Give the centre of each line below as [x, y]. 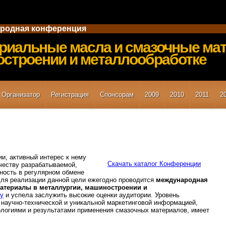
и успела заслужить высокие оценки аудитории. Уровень [92, 195]
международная [182, 180]
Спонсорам [117, 95]
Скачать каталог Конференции [154, 163]
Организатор [20, 95]
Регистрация [70, 95]
